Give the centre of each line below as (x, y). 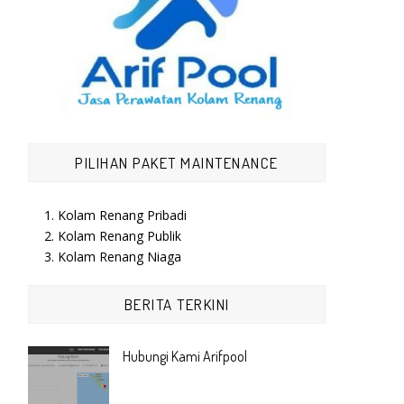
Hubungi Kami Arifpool (185, 356)
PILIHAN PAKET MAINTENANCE (177, 163)
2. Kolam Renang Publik (112, 235)
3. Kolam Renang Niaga (112, 256)
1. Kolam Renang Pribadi (115, 215)
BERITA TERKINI (177, 304)
